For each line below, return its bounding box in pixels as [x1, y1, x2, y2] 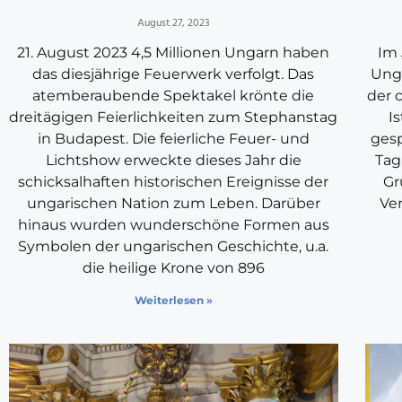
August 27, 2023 [136, 14, 210, 33]
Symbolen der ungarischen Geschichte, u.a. [18, 238, 329, 256]
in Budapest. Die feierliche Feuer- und [37, 130, 310, 148]
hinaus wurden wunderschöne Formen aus [17, 216, 329, 234]
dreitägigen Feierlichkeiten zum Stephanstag [9, 109, 338, 127]
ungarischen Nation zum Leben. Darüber [26, 195, 320, 213]
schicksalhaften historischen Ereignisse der [18, 173, 329, 191]
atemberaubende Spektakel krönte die [32, 87, 315, 105]
